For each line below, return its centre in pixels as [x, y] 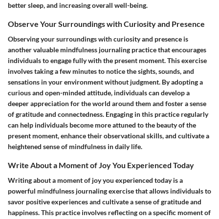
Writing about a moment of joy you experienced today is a [95, 180]
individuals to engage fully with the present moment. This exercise [107, 61]
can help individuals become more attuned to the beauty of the [102, 125]
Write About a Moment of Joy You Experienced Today [101, 165]
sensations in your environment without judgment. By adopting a [105, 82]
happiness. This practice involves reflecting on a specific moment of [109, 213]
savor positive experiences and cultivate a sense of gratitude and [105, 202]
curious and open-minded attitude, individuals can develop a [99, 93]
